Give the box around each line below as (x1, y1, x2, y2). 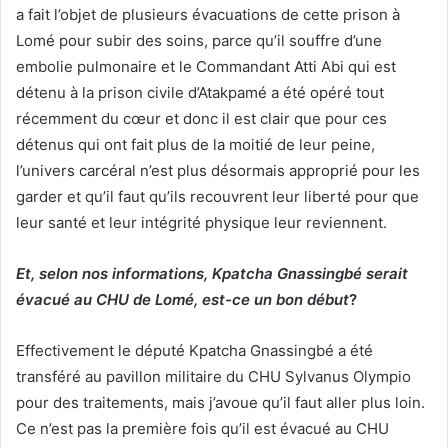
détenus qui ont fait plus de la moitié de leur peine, (16, 134, 375, 154)
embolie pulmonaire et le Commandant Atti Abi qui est (16, 56, 396, 76)
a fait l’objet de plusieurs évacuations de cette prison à (16, 4, 400, 24)
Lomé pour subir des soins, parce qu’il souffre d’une (16, 30, 382, 50)
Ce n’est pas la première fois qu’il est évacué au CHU (16, 418, 389, 438)
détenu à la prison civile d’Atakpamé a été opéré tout (16, 82, 384, 102)
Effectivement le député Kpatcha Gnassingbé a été (16, 340, 373, 360)
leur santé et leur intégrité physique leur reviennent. (16, 212, 387, 232)
